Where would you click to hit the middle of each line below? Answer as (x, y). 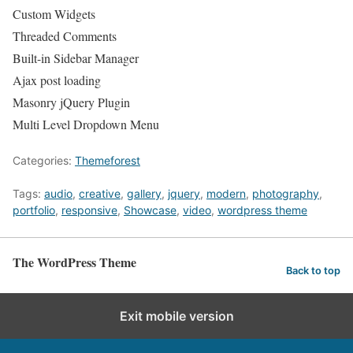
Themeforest (108, 160)
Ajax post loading (57, 80)
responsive (89, 210)
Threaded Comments (65, 36)
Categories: (44, 160)
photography (286, 193)
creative (100, 193)
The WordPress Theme (74, 262)
